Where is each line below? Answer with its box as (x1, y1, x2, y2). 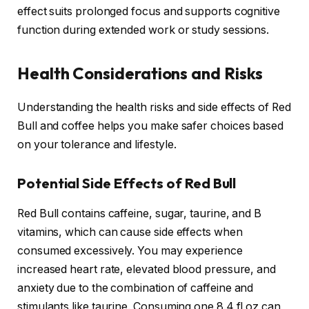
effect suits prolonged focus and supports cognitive (17, 5, 280, 19)
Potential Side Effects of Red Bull (17, 174, 237, 192)
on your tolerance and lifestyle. (17, 138, 177, 152)
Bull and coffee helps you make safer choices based (17, 119, 284, 133)
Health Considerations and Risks (17, 63, 263, 84)
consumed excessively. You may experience (17, 244, 243, 258)
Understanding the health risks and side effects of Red (17, 101, 291, 114)
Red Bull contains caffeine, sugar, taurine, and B (17, 207, 262, 221)
